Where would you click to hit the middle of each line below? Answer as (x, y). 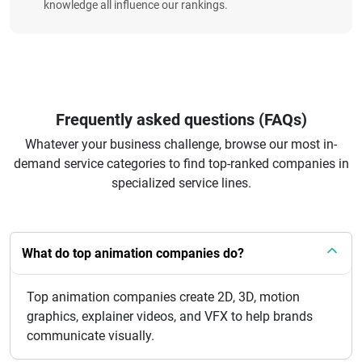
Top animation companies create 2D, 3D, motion (163, 297)
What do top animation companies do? (133, 253)
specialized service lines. (181, 183)
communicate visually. (90, 336)
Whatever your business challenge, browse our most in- (181, 144)
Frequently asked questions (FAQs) (181, 120)
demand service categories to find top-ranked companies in (181, 164)
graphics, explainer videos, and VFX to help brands (170, 316)
